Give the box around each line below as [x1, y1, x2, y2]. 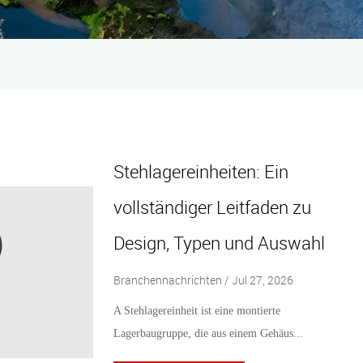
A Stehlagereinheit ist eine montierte [113, 304, 280, 317]
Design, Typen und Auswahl [113, 230, 325, 254]
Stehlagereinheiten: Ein [113, 159, 288, 183]
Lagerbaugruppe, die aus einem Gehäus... [113, 327, 303, 340]
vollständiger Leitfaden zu [113, 194, 311, 219]
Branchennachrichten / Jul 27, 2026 [113, 271, 293, 288]
